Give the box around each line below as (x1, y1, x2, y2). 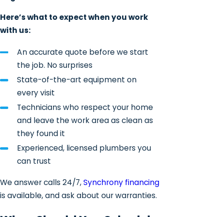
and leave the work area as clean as (16, 115, 153, 125)
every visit (16, 87, 55, 98)
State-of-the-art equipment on (16, 74, 137, 85)
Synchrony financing (83, 177, 159, 188)
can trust (16, 155, 51, 166)
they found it (16, 128, 65, 139)
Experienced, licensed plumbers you (16, 142, 151, 153)
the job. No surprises (16, 60, 93, 70)
